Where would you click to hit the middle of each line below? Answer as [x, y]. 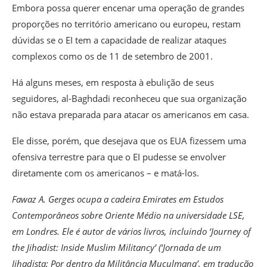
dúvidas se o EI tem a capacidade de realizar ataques [119, 40]
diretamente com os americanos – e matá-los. [105, 173]
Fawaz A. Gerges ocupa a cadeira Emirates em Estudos [118, 199]
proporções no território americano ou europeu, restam [126, 24]
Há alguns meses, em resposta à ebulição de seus [113, 82]
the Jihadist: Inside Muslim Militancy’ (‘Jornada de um [117, 247]
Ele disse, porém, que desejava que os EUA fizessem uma [129, 140]
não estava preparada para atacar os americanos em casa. [131, 114]
